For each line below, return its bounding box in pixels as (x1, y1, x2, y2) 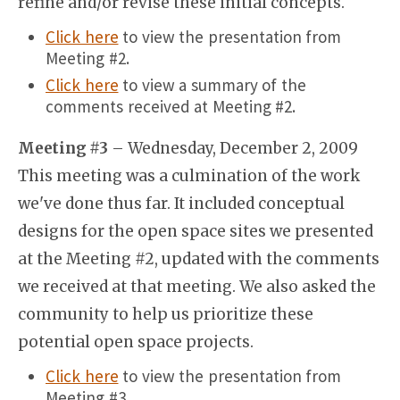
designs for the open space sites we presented (18, 221, 373, 241)
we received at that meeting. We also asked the (18, 277, 376, 296)
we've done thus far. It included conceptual (18, 194, 345, 213)
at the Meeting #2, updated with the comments (18, 249, 379, 269)
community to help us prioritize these (18, 304, 313, 324)
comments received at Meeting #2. (46, 96, 296, 117)
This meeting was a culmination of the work (18, 166, 360, 186)
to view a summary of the (118, 74, 306, 96)
